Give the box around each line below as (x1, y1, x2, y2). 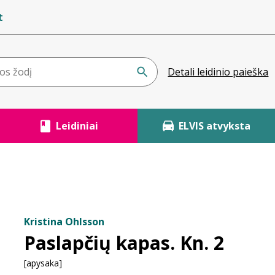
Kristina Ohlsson (24, 215, 104, 228)
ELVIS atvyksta (178, 119, 250, 133)
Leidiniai (55, 119, 98, 133)
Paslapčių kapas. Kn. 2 (24, 230, 224, 255)
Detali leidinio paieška (168, 65, 269, 79)
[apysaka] (24, 257, 62, 269)
